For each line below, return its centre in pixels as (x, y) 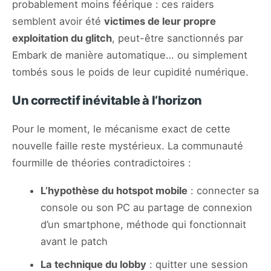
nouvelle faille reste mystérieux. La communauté (128, 145)
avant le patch (74, 241)
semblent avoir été (58, 21)
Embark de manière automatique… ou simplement (130, 55)
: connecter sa (223, 190)
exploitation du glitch (62, 38)
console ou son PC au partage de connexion (146, 207)
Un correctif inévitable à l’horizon (107, 100)
